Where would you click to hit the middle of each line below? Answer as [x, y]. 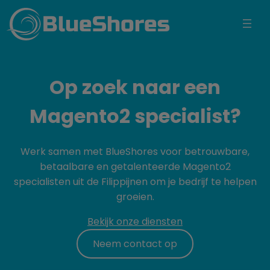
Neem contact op [135, 243]
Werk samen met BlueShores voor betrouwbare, [135, 151]
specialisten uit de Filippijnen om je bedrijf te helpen [135, 181]
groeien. [135, 196]
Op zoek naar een [135, 87]
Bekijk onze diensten [135, 221]
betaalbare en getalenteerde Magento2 [135, 166]
